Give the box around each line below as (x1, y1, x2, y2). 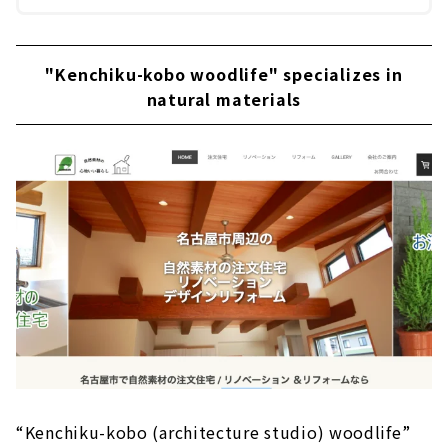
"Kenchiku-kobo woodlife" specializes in (45, 61, 403, 86)
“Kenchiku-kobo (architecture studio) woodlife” (16, 420, 411, 445)
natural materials (146, 86, 302, 111)
